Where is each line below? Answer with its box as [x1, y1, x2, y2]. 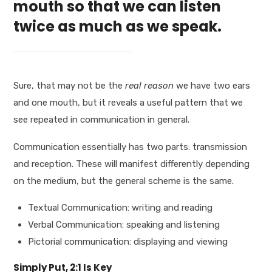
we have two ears [174, 80, 251, 92]
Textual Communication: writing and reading [28, 202, 213, 214]
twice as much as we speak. [13, 16, 222, 36]
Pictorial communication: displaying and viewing [28, 236, 228, 248]
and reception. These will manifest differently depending [13, 158, 250, 169]
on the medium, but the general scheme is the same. [13, 175, 234, 186]
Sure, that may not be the [13, 80, 126, 92]
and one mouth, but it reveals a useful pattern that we [13, 97, 243, 109]
